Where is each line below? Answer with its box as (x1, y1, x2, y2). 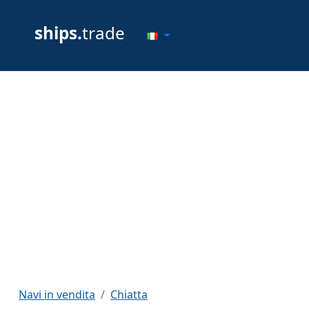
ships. (34, 21, 82, 44)
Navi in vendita (19, 287, 95, 302)
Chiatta (110, 287, 148, 302)
